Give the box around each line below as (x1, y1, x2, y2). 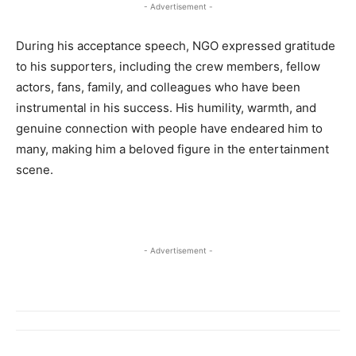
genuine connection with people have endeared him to (16, 120, 323, 136)
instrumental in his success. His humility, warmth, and (16, 99, 316, 115)
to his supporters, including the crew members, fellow (16, 58, 320, 74)
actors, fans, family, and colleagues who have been (16, 79, 300, 95)
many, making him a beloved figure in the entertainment (16, 141, 329, 157)
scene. (16, 161, 53, 177)
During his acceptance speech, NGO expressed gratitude (16, 37, 335, 53)
